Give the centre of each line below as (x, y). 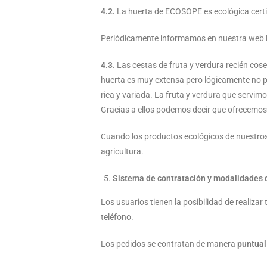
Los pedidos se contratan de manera (168, 244)
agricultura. (122, 151)
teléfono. (117, 217)
